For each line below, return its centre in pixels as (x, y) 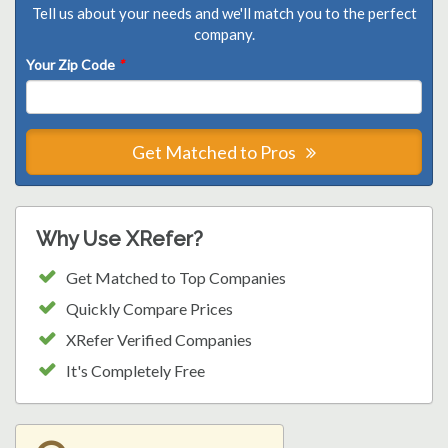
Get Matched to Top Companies (176, 277)
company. (224, 33)
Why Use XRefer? (119, 238)
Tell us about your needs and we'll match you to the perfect (224, 12)
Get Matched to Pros (215, 151)
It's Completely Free (135, 370)
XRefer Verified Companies (159, 339)
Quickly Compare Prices (149, 308)
